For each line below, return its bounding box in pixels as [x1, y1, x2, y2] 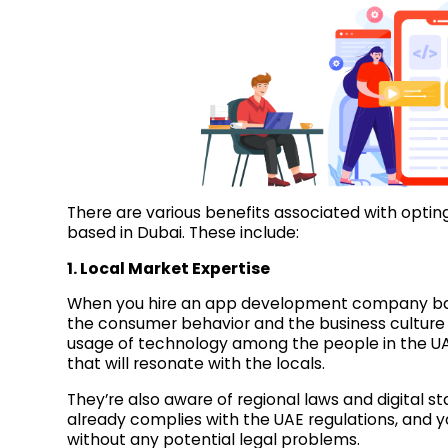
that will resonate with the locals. [67, 353, 326, 375]
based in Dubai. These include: [67, 222, 300, 243]
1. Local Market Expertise [67, 257, 271, 279]
